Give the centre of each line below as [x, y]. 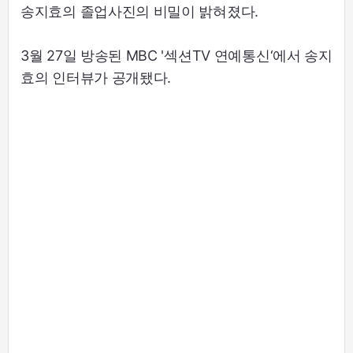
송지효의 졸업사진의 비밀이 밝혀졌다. [139, 11]
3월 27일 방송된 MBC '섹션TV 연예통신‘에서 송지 [176, 55]
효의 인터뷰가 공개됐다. [96, 77]
